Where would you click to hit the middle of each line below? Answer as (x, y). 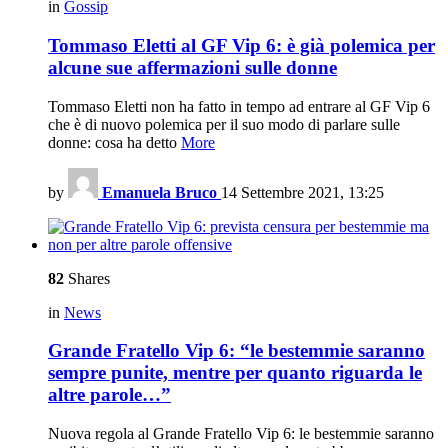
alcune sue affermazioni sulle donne (192, 68)
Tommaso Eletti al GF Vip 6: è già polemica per (241, 46)
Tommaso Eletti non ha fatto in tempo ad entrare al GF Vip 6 (239, 106)
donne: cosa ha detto (114, 142)
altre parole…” (109, 395)
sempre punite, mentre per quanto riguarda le (235, 373)
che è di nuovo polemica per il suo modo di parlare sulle (224, 124)
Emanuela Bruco (159, 192)
